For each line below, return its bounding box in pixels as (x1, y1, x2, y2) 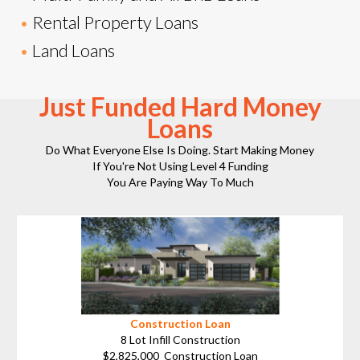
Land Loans (29, 39, 116, 62)
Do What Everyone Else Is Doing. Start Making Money (46, 143, 314, 157)
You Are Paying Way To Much (106, 175, 254, 190)
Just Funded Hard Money (39, 91, 321, 123)
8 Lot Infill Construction (120, 332, 240, 346)
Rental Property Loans (29, 11, 199, 34)
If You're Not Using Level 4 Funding (92, 159, 268, 174)
